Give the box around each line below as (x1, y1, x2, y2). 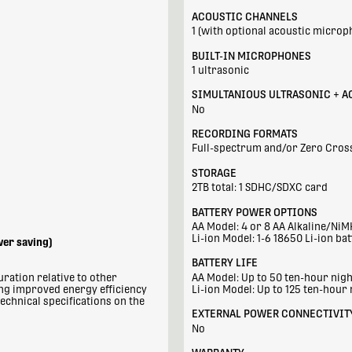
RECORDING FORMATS (191, 128, 298, 141)
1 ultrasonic (191, 64, 249, 76)
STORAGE (191, 167, 236, 179)
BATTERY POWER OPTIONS (191, 206, 317, 218)
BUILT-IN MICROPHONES (191, 49, 311, 62)
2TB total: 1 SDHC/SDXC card (191, 181, 328, 194)
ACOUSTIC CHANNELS (191, 10, 298, 23)
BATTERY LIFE (191, 257, 258, 269)
